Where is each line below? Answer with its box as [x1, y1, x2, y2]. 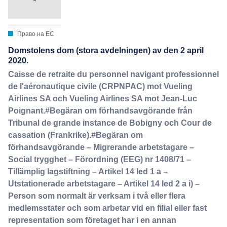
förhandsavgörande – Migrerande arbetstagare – [8, 142, 194, 152]
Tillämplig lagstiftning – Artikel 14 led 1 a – [8, 167, 168, 176]
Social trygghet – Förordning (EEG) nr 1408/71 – [8, 155, 191, 164]
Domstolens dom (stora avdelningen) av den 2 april [8, 46, 204, 55]
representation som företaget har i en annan [8, 215, 176, 224]
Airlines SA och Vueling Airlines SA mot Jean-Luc [8, 94, 197, 103]
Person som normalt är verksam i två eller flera [8, 191, 185, 200]
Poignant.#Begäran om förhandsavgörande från [8, 106, 193, 115]
